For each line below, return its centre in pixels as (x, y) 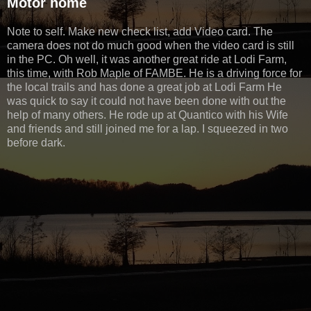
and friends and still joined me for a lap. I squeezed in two (148, 128)
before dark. (36, 142)
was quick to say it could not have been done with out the (146, 101)
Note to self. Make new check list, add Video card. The (140, 31)
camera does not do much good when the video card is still (151, 45)
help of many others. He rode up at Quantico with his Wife (148, 115)
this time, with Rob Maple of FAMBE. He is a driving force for (154, 73)
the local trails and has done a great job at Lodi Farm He (144, 87)
